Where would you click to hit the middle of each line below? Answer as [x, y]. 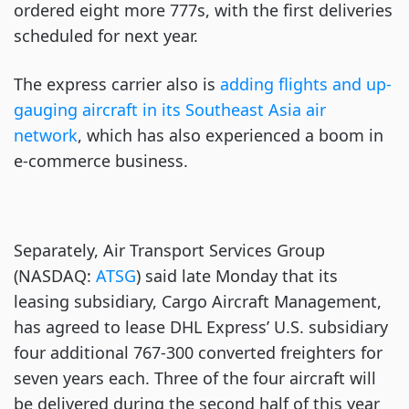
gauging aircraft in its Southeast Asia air [170, 110]
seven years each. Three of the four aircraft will [195, 378]
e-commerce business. [101, 161]
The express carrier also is [117, 84]
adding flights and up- [306, 84]
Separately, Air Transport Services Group [169, 250]
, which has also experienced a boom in [231, 135]
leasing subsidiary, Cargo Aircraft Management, [198, 301]
